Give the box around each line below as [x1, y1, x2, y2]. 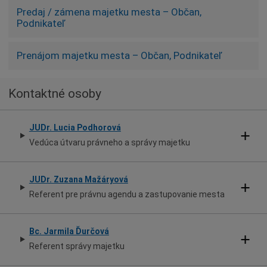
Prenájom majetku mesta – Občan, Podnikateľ [17, 49, 222, 61]
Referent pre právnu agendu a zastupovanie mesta [29, 189, 225, 199]
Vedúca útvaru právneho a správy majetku [29, 137, 190, 147]
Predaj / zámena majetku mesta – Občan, [17, 5, 201, 18]
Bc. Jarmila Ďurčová [29, 226, 109, 236]
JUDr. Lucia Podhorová [29, 122, 121, 132]
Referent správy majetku [29, 241, 125, 251]
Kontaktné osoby [8, 86, 101, 101]
